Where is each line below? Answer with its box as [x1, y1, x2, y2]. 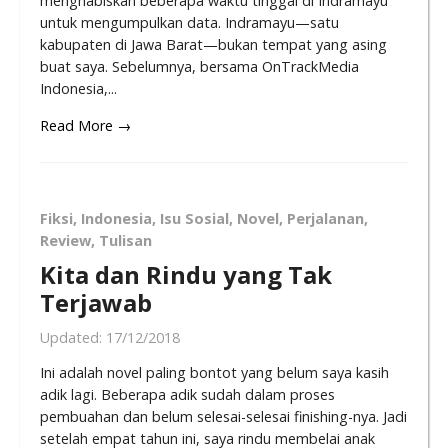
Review [40, 230, 91, 250]
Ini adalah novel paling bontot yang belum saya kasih [40, 362, 389, 382]
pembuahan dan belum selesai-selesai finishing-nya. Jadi [40, 406, 407, 426]
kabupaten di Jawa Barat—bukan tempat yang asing [40, 35, 387, 55]
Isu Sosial [160, 208, 229, 228]
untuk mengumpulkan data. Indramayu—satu [40, 13, 339, 33]
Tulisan [99, 230, 152, 250]
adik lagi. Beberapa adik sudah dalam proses [40, 384, 335, 404]
